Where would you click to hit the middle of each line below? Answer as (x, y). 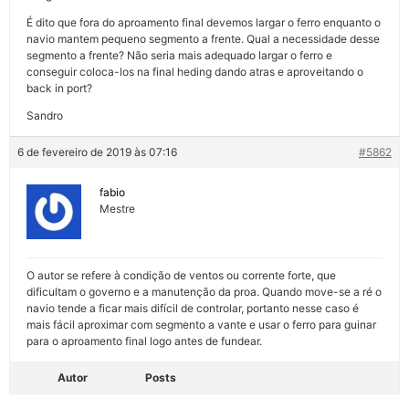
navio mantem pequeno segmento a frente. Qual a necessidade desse (203, 38)
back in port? (59, 88)
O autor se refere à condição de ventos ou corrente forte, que (181, 275)
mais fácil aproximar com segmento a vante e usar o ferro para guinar (201, 324)
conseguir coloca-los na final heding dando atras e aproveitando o (195, 71)
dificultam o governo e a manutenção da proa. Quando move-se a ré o (204, 291)
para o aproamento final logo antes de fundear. (144, 341)
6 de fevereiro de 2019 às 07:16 (97, 152)
